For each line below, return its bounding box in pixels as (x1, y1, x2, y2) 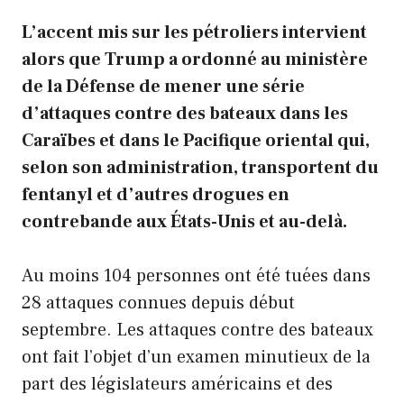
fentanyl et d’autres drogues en (22, 183, 289, 207)
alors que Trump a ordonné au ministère (22, 48, 368, 72)
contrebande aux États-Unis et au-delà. (22, 210, 347, 234)
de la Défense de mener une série (22, 75, 305, 99)
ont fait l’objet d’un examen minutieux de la (22, 345, 371, 370)
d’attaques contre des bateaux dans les (22, 102, 348, 126)
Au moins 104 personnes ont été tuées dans (22, 264, 371, 289)
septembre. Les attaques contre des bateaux (22, 318, 373, 343)
